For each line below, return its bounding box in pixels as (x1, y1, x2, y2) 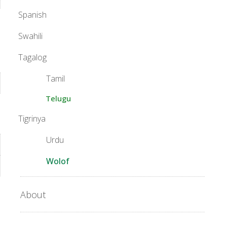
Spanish (18, 9, 47, 21)
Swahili (18, 30, 43, 42)
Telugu (46, 93, 71, 104)
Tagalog (18, 52, 47, 63)
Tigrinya (18, 113, 46, 125)
